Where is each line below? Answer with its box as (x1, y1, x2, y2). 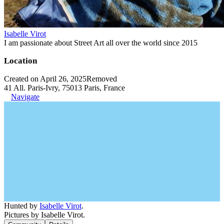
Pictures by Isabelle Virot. (4, 210, 85, 219)
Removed (86, 74, 117, 83)
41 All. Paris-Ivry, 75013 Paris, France (4, 83, 125, 92)
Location (4, 55, 37, 65)
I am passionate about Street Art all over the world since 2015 (4, 38, 197, 47)
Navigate (11, 92, 39, 101)
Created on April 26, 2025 (4, 74, 86, 83)
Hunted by (4, 201, 39, 210)
